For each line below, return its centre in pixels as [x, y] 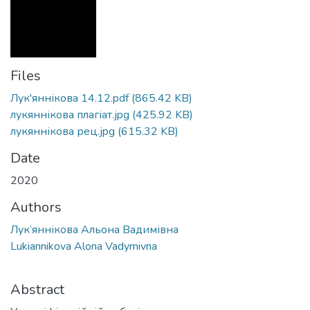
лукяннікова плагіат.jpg [70, 115]
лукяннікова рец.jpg [63, 131]
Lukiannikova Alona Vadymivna [84, 246]
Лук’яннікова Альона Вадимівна [94, 230]
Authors [36, 207]
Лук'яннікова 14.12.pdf [70, 98]
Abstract [37, 290]
